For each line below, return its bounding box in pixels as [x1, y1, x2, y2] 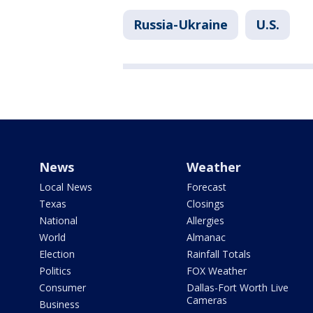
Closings [186, 197, 224, 211]
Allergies [186, 214, 224, 228]
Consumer [39, 281, 86, 295]
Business [39, 298, 80, 312]
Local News [39, 180, 92, 194]
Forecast [186, 180, 226, 194]
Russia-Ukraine [133, 16, 228, 34]
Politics [39, 264, 71, 278]
